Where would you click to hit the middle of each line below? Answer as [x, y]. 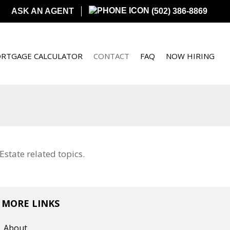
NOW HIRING [190, 56]
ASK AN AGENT [43, 11]
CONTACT [112, 56]
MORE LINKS [31, 203]
